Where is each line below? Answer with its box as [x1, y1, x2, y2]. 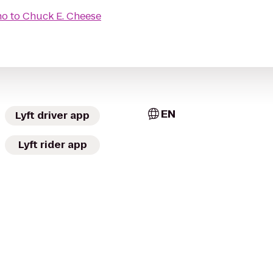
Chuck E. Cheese [23, 9, 101, 23]
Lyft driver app [15, 108, 90, 122]
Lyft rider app [18, 138, 87, 152]
